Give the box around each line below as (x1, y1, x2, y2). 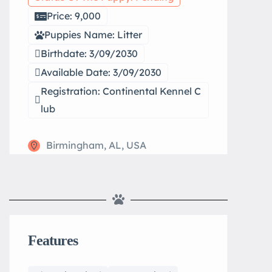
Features (28, 233, 78, 248)
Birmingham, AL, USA (46, 139, 146, 151)
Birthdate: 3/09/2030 (41, 47, 138, 59)
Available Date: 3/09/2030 (41, 66, 161, 78)
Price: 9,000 (47, 10, 101, 22)
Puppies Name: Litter (44, 29, 142, 41)
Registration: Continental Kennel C (41, 85, 201, 97)
